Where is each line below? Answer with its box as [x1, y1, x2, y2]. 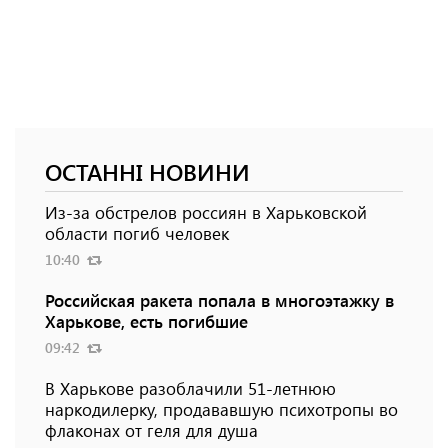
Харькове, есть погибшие [45, 310, 248, 333]
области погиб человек [45, 222, 229, 245]
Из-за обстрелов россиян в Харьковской [45, 201, 367, 224]
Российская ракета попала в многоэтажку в [45, 289, 394, 312]
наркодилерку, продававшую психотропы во [45, 398, 398, 421]
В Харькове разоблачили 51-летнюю [45, 377, 336, 400]
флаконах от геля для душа [45, 419, 258, 442]
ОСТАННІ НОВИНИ [45, 156, 250, 188]
